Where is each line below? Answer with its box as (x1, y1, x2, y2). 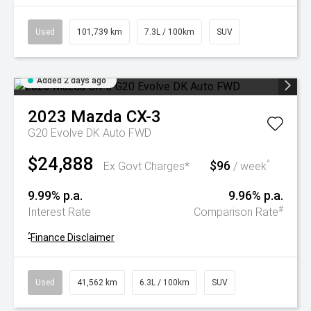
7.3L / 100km (144, 27, 194, 37)
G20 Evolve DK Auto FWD (28, 126, 151, 140)
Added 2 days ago (37, 76, 106, 85)
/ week (230, 160, 267, 173)
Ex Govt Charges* (103, 160, 190, 173)
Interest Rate (28, 205, 91, 219)
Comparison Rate (194, 205, 278, 219)
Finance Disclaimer (31, 232, 115, 243)
